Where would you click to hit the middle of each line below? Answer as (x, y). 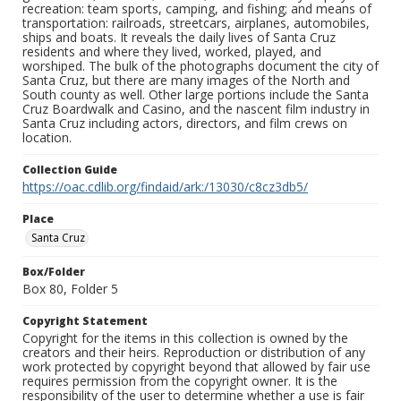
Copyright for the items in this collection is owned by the (185, 338)
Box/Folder (54, 272)
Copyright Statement (85, 321)
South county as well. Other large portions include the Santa (196, 95)
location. (47, 138)
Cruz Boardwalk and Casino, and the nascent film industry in (196, 109)
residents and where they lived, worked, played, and (172, 52)
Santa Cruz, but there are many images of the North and (186, 81)
